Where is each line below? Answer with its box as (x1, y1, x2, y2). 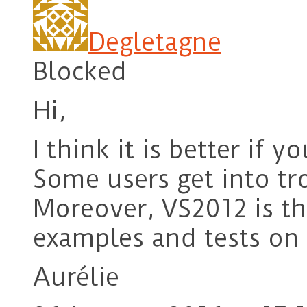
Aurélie (33, 262, 119, 293)
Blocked (33, 57, 127, 87)
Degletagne (88, 27, 221, 58)
